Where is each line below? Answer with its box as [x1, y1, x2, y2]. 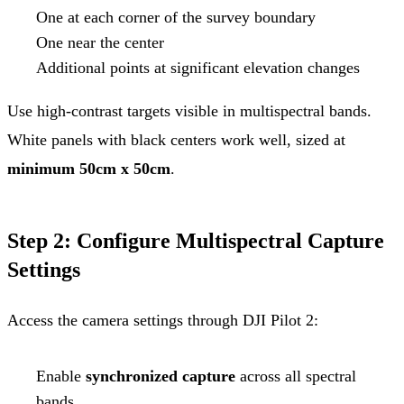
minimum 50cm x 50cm [7, 159, 170, 178]
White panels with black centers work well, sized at [7, 130, 345, 149]
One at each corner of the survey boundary [36, 7, 316, 26]
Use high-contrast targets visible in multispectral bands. [7, 101, 372, 120]
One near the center [36, 32, 164, 51]
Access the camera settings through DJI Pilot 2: [7, 310, 318, 329]
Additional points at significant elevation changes [36, 58, 360, 77]
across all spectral [235, 366, 356, 385]
